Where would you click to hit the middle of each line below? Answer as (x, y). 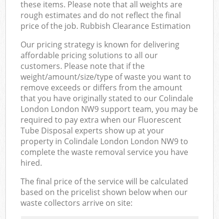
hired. (32, 163)
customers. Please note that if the (83, 66)
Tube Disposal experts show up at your (93, 130)
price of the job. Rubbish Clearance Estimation (106, 26)
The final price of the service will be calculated (105, 181)
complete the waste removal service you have (105, 152)
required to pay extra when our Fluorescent (101, 120)
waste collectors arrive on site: (77, 203)
